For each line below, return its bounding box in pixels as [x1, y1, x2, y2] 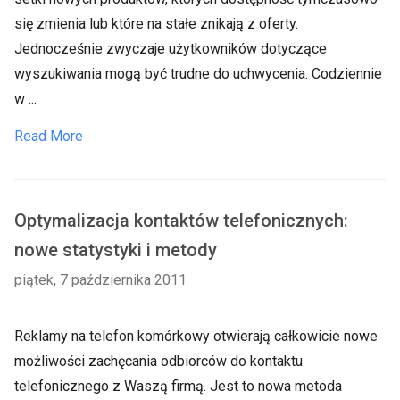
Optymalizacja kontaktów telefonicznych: [14, 210, 348, 231]
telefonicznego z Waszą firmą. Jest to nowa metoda [14, 378, 342, 395]
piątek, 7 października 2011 [14, 271, 187, 288]
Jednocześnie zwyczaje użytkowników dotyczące [14, 40, 327, 57]
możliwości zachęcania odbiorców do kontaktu [14, 353, 303, 370]
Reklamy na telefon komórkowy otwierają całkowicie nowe [14, 328, 378, 345]
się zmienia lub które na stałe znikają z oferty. [14, 15, 298, 32]
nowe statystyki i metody [14, 239, 217, 261]
